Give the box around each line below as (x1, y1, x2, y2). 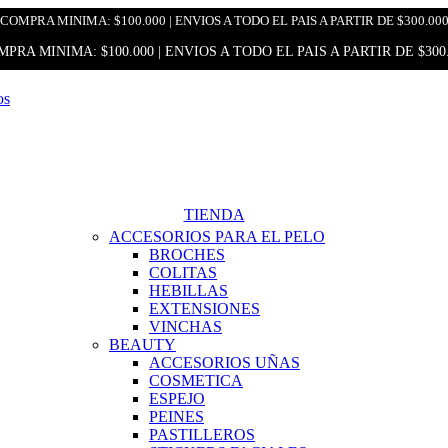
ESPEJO (149, 390, 205, 407)
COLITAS (149, 264, 217, 281)
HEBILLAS (149, 282, 228, 299)
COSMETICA (149, 372, 243, 389)
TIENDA (183, 206, 245, 223)
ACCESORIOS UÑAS (149, 354, 300, 371)
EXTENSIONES (149, 300, 260, 317)
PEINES (149, 408, 204, 425)
